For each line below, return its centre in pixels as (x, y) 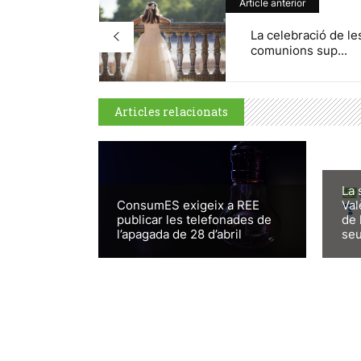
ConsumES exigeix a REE (189, 205)
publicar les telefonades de (195, 220)
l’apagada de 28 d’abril (180, 234)
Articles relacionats (171, 111)
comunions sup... (299, 50)
